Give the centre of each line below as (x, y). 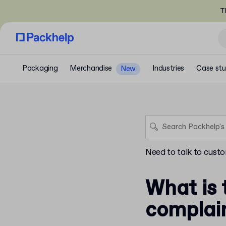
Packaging (40, 69)
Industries (168, 69)
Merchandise (91, 69)
